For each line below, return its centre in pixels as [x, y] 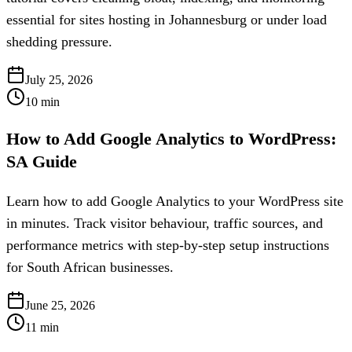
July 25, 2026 [59, 80]
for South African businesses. [90, 268]
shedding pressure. [59, 42]
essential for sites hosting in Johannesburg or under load [167, 20]
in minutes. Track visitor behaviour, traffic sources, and [165, 224]
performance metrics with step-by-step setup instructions [168, 246]
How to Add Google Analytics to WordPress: [171, 138]
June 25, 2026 [60, 306]
